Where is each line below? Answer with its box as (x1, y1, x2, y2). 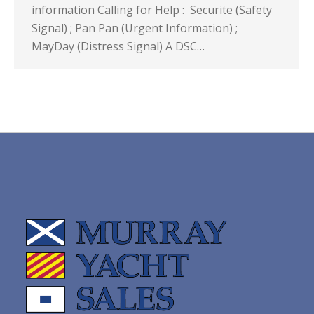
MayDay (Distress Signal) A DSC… (32, 39, 205, 54)
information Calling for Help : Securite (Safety (32, 2, 272, 18)
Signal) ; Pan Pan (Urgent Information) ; (32, 20, 238, 36)
